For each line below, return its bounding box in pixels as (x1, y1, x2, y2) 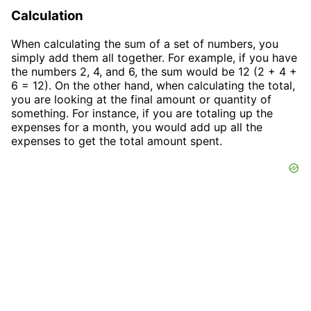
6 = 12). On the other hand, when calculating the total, (11, 78, 295, 92)
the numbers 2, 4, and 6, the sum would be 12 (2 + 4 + (11, 64, 297, 78)
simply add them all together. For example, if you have (11, 50, 297, 65)
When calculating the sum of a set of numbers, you (11, 36, 278, 51)
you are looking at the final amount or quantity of (11, 92, 271, 106)
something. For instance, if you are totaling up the (11, 106, 273, 120)
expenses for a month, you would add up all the (11, 119, 262, 134)
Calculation (11, 7, 83, 24)
